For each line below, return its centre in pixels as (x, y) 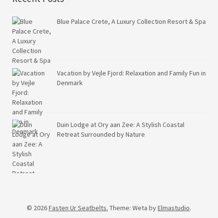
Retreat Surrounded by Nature (101, 135)
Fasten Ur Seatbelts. (78, 208)
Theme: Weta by (134, 208)
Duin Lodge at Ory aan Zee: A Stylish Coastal (121, 125)
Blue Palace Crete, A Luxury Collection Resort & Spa (131, 22)
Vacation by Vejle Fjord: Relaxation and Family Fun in (131, 73)
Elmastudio (174, 208)
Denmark (70, 83)
